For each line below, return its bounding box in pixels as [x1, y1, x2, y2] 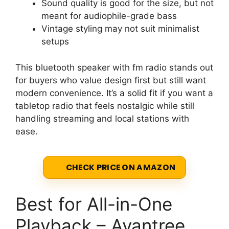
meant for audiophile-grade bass [41, 11, 177, 21]
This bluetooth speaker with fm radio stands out [15, 62, 213, 73]
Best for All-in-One [15, 193, 172, 215]
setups [41, 36, 69, 47]
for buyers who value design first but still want [15, 75, 206, 85]
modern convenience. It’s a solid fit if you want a [15, 87, 213, 98]
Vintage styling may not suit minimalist [41, 24, 199, 34]
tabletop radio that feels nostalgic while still [15, 100, 194, 111]
